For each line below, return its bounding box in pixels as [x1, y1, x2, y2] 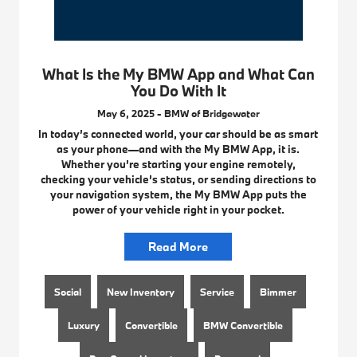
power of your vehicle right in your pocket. [72, 202, 284, 217]
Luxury [67, 318, 100, 331]
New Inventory [106, 284, 175, 298]
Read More [148, 238, 209, 254]
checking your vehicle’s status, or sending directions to [40, 171, 316, 186]
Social [53, 284, 81, 298]
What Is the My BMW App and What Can [41, 64, 315, 84]
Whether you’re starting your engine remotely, [61, 156, 296, 171]
